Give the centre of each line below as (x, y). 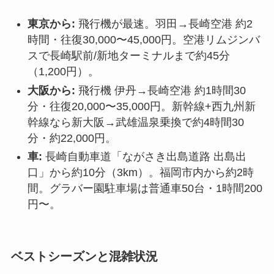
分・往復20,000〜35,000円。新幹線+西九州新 (141, 106)
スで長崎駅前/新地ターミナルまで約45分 (128, 56)
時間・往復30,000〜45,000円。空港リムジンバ (143, 40)
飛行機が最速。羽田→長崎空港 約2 (164, 24)
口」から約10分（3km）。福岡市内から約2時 (140, 173)
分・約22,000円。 (72, 138)
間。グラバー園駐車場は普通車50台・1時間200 (145, 189)
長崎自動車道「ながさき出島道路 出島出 (144, 157)
